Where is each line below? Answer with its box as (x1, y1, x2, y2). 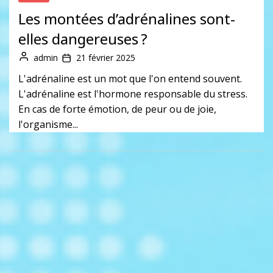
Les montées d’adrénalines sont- (18, 8, 235, 29)
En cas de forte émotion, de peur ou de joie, (18, 102, 216, 116)
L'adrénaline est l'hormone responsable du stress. (18, 87, 247, 101)
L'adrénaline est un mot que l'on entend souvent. (18, 71, 242, 85)
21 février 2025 (76, 51, 135, 63)
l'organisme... (18, 117, 78, 131)
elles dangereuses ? (18, 28, 147, 49)
